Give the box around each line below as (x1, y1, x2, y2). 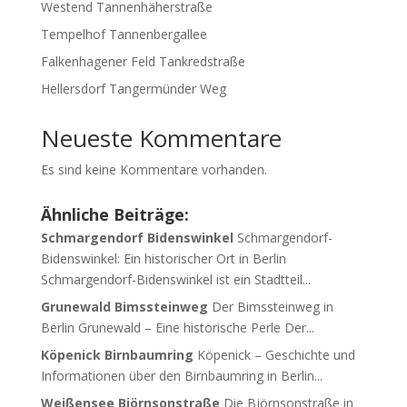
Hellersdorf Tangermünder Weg (40, 80, 226, 97)
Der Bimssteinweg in (211, 298, 333, 315)
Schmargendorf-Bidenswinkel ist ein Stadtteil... (40, 271, 311, 288)
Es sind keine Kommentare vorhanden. (40, 161, 267, 178)
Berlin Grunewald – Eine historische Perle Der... (40, 319, 314, 336)
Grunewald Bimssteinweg (40, 298, 208, 315)
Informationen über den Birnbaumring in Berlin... (40, 367, 323, 384)
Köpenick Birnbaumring (40, 346, 194, 363)
